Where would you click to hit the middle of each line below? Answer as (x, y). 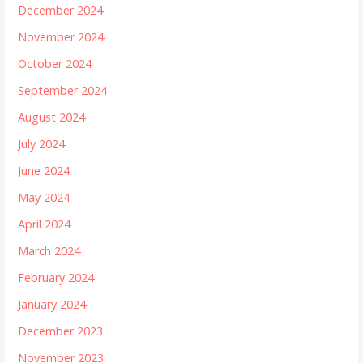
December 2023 (61, 331)
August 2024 (52, 117)
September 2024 (63, 91)
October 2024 (55, 64)
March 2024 (49, 251)
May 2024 (44, 198)
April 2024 (45, 224)
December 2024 (61, 11)
